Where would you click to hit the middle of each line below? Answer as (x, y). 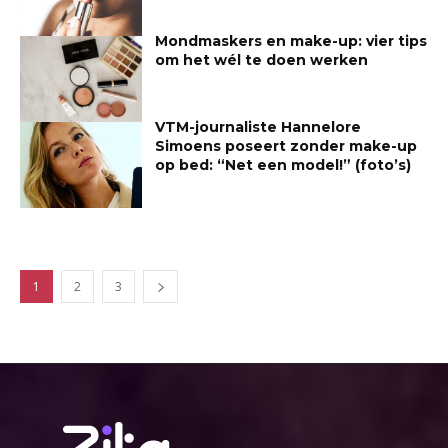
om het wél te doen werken (262, 60)
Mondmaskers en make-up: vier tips (291, 41)
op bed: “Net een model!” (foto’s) (283, 164)
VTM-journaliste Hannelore (258, 126)
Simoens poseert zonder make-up (286, 145)
